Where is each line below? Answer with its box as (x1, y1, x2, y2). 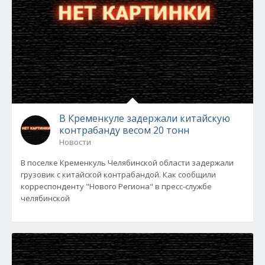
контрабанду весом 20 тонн (59, 124, 189, 137)
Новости (59, 137, 91, 147)
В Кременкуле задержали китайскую (59, 112, 230, 125)
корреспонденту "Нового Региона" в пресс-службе (21, 181, 212, 192)
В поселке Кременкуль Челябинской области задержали (21, 157, 234, 168)
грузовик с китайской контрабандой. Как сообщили (21, 169, 216, 180)
